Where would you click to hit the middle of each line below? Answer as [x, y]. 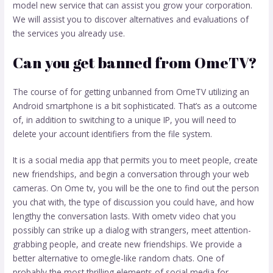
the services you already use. [69, 34]
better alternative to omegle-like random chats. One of [119, 258]
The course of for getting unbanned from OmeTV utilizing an [131, 91]
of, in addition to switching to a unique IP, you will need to [125, 119]
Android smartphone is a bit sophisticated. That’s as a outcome [135, 105]
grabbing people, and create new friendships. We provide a [128, 244]
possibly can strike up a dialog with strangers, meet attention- [132, 230]
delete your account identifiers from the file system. [113, 133]
